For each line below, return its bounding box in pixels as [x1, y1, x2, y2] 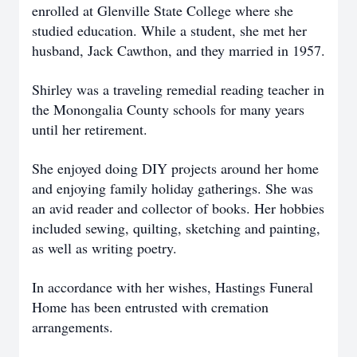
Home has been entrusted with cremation [32, 297, 269, 316]
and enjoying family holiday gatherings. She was [32, 178, 313, 198]
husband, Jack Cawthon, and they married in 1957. [32, 41, 325, 60]
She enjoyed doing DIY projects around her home [32, 159, 319, 178]
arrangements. [32, 317, 113, 336]
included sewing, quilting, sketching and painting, [32, 218, 320, 237]
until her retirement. [32, 120, 147, 139]
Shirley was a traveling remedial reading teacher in [32, 80, 324, 99]
